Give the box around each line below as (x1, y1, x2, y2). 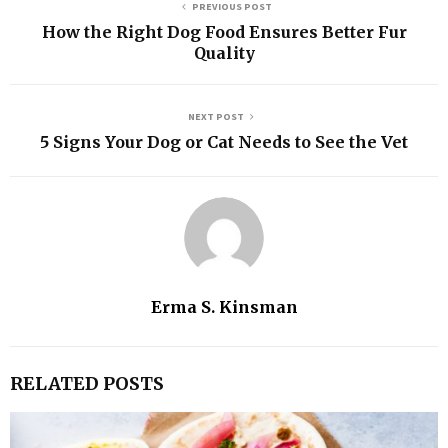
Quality (193, 42, 255, 63)
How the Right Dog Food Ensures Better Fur (41, 21, 407, 42)
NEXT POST (188, 109, 244, 123)
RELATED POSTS (10, 371, 164, 395)
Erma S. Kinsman (150, 296, 298, 317)
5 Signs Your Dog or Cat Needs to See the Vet (40, 131, 408, 152)
